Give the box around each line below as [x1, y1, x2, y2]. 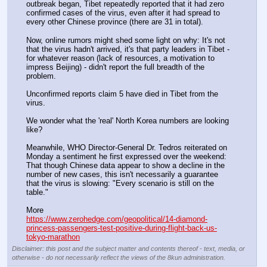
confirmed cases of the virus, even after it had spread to [26, 8, 220, 18]
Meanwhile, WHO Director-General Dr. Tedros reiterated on [26, 142, 227, 152]
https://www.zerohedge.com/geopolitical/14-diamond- [26, 214, 207, 223]
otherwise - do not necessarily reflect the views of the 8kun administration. [12, 253, 225, 261]
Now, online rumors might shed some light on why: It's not [26, 35, 225, 45]
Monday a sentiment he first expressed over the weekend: [26, 151, 226, 161]
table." [26, 187, 48, 197]
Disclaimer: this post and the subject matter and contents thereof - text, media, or [12, 244, 245, 252]
